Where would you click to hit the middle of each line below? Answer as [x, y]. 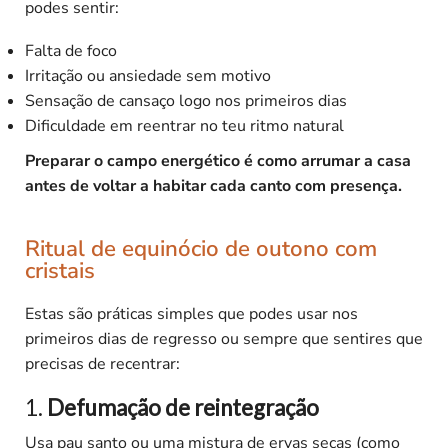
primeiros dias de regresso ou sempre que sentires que [224, 338]
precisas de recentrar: [102, 363]
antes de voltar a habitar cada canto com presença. [213, 186]
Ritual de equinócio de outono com [201, 248]
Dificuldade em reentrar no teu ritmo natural [184, 126]
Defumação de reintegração [183, 408]
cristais [60, 270]
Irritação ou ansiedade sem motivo [148, 76]
